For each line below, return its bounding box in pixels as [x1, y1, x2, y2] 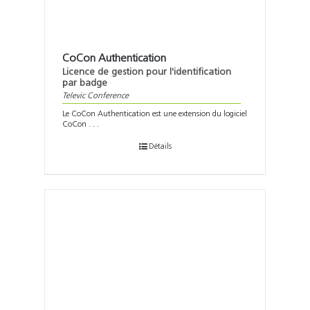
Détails [148, 142, 172, 151]
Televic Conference [62, 91, 129, 100]
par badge [62, 77, 107, 89]
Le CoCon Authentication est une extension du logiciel [62, 109, 247, 118]
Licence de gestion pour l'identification [62, 66, 231, 77]
